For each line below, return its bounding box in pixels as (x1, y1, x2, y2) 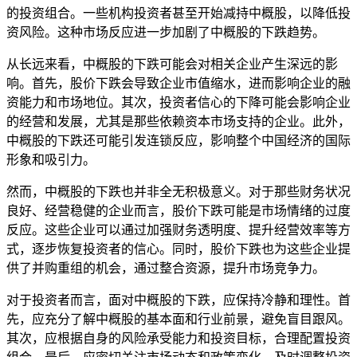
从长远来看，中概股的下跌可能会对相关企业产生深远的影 (6, 57, 338, 71)
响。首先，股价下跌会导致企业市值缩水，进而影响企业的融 (6, 76, 351, 90)
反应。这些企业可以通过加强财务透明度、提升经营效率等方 (6, 222, 351, 237)
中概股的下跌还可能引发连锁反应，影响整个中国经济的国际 (6, 133, 351, 147)
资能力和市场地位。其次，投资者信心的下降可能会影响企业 (6, 95, 351, 109)
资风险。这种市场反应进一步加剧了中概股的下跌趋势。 (6, 25, 325, 39)
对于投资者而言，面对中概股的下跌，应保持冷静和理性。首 (6, 292, 351, 307)
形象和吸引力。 (6, 152, 96, 167)
